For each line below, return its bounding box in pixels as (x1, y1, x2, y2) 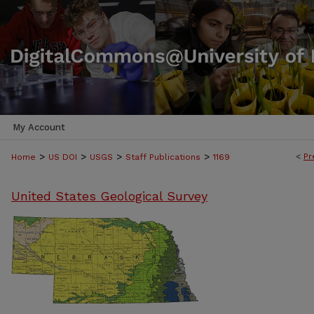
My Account (13, 122, 65, 132)
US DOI (48, 152, 77, 162)
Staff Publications (125, 152, 200, 162)
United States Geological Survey (11, 189, 207, 203)
